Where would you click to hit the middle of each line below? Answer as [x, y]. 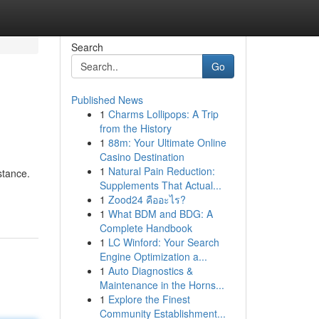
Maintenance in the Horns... [162, 285]
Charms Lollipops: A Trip [163, 114]
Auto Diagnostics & [150, 271]
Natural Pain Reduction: [161, 171]
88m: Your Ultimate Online [167, 142]
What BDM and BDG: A [160, 214]
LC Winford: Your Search [163, 242]
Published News [107, 100]
